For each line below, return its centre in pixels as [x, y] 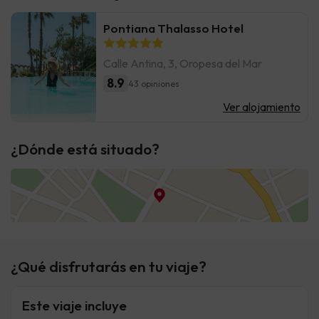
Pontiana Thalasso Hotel [173, 28]
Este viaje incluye [74, 306]
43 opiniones [154, 83]
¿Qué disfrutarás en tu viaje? [109, 267]
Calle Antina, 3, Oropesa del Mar [183, 64]
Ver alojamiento [262, 107]
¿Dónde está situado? [85, 149]
